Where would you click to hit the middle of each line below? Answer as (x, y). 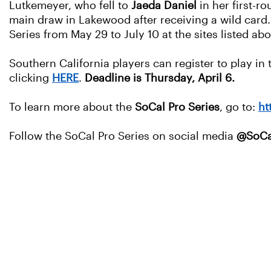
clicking (31, 78)
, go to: (239, 107)
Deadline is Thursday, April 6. (160, 78)
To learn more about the (72, 107)
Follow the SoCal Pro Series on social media (123, 136)
